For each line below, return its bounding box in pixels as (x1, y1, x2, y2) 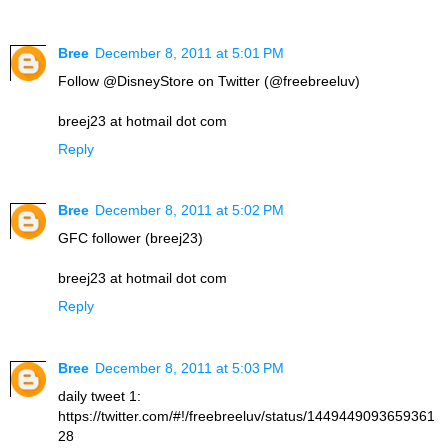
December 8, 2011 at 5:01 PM (95, 44, 284, 61)
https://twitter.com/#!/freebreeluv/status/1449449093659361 (58, 408, 435, 425)
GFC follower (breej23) (58, 230, 203, 247)
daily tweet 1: (58, 388, 141, 405)
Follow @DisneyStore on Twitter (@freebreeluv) (58, 72, 360, 89)
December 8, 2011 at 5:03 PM (95, 360, 284, 377)
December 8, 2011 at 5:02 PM (95, 202, 284, 219)
